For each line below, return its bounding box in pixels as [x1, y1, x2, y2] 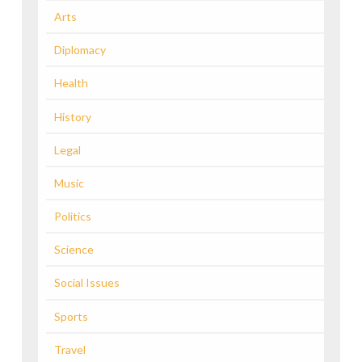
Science [53, 242, 94, 257]
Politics [53, 209, 91, 224]
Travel [53, 342, 86, 356]
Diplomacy [53, 43, 106, 57]
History [53, 109, 91, 124]
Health [53, 76, 88, 90]
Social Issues [53, 276, 120, 290]
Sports [53, 309, 88, 323]
